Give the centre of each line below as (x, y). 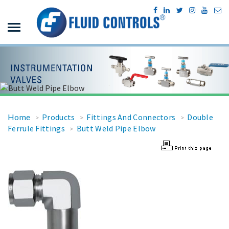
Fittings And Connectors (131, 117)
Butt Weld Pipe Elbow (116, 129)
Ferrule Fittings (36, 129)
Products (59, 117)
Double (200, 117)
